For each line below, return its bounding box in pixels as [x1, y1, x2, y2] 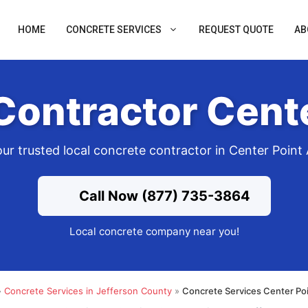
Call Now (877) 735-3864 [75, 188, 250, 205]
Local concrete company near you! [69, 225, 239, 239]
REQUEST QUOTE [199, 24, 274, 35]
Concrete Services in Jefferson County [4, 285, 172, 296]
